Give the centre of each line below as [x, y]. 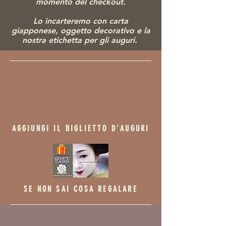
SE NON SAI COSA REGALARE [81, 189]
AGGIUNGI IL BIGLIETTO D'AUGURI [81, 128]
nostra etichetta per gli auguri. [81, 40]
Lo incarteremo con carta [81, 21]
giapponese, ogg [43, 30]
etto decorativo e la [113, 30]
